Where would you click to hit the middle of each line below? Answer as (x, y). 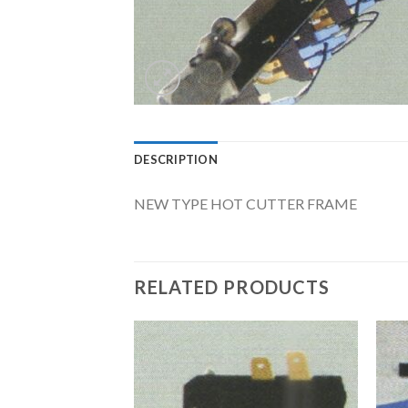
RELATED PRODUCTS (232, 286)
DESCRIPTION (176, 159)
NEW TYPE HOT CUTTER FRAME (245, 204)
